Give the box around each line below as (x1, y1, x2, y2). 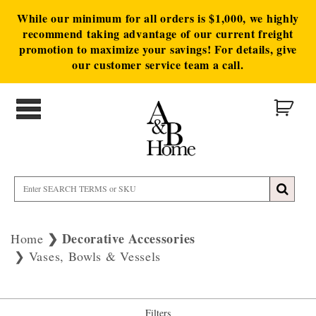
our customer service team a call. (72, 56, 244, 73)
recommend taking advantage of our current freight (22, 25, 294, 42)
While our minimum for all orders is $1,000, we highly (16, 10, 300, 26)
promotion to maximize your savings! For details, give (18, 41, 298, 57)
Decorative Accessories (61, 229, 195, 248)
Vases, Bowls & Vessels (28, 248, 162, 265)
